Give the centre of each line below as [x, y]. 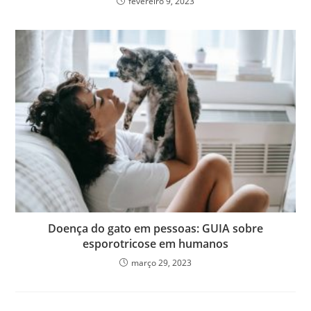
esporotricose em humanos [155, 244]
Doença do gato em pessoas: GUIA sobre [155, 229]
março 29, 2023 [161, 263]
